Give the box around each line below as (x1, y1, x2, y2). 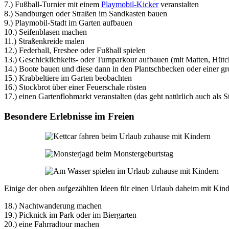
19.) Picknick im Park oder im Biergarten (4, 210, 136, 219)
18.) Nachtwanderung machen (4, 201, 102, 210)
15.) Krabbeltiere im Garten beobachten (4, 74, 132, 83)
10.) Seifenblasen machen (4, 28, 87, 37)
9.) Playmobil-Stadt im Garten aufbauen (4, 18, 132, 28)
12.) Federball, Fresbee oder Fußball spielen (4, 46, 146, 55)
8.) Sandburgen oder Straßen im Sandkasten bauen (4, 9, 167, 18)
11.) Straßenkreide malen (4, 37, 84, 46)
